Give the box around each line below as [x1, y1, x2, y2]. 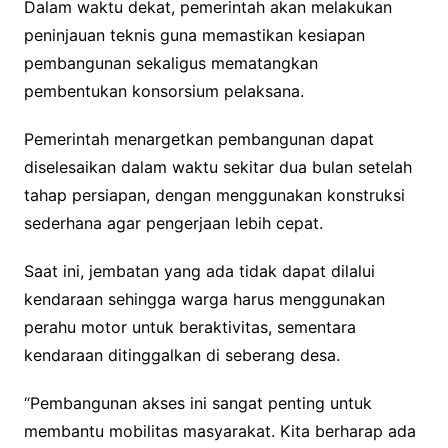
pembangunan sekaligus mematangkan [23, 52, 318, 73]
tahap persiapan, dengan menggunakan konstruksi [23, 184, 405, 205]
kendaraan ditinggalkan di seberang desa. [23, 344, 340, 365]
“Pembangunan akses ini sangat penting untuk [23, 392, 372, 413]
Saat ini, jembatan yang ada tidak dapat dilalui [23, 260, 375, 281]
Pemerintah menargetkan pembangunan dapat [23, 128, 374, 149]
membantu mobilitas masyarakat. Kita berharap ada [23, 420, 416, 441]
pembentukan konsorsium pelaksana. [23, 80, 304, 101]
